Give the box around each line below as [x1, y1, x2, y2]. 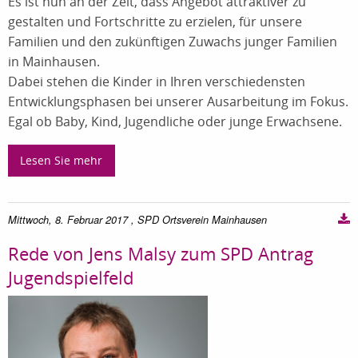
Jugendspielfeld [8, 265, 133, 290]
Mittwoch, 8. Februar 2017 [8, 213, 128, 228]
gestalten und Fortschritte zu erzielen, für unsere [8, 12, 302, 30]
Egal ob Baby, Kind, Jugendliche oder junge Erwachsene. [8, 112, 342, 130]
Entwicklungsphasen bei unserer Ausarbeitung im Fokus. [8, 92, 348, 110]
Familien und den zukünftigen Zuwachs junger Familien [8, 32, 337, 50]
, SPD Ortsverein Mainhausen [131, 213, 267, 228]
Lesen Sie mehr [20, 152, 103, 168]
